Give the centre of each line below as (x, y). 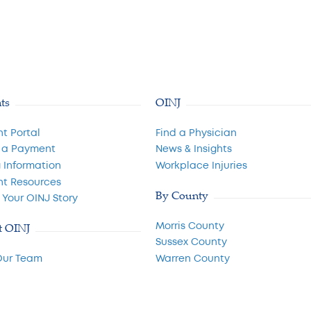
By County (182, 195)
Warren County (192, 259)
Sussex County (191, 242)
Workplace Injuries (201, 165)
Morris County (190, 226)
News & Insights (193, 149)
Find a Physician (196, 133)
